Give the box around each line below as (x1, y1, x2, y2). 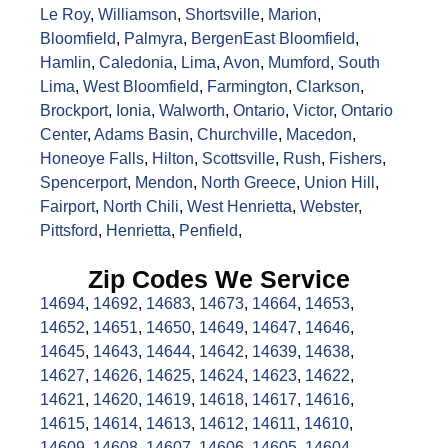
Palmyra (124, 29, 183, 47)
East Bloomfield (243, 29, 355, 47)
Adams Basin (94, 125, 189, 143)
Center (40, 125, 87, 143)
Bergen (191, 29, 243, 47)
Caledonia (99, 53, 173, 71)
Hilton (152, 149, 194, 167)
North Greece (201, 173, 296, 191)
